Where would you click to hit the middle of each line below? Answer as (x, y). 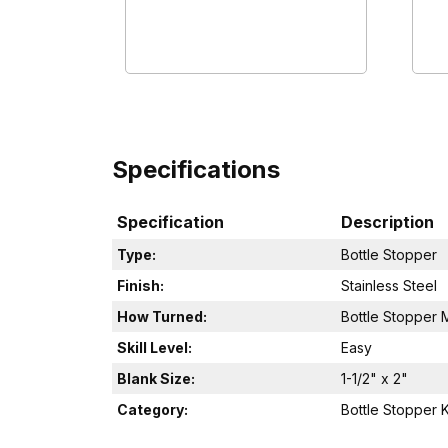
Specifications (196, 170)
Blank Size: (156, 379)
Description (387, 222)
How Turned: (162, 317)
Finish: (140, 286)
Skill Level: (154, 348)
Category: (152, 410)
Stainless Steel (389, 286)
